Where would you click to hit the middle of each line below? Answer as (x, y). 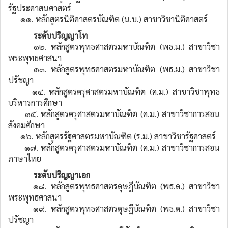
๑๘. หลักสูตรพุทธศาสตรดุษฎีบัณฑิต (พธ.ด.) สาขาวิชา (114, 186)
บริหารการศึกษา (35, 103)
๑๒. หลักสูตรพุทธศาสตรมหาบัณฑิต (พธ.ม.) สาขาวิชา (114, 47)
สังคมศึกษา (26, 125)
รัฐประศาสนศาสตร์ (40, 8)
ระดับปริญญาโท (61, 35)
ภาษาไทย (25, 159)
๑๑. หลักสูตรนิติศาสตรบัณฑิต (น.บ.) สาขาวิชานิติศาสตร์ (108, 19)
